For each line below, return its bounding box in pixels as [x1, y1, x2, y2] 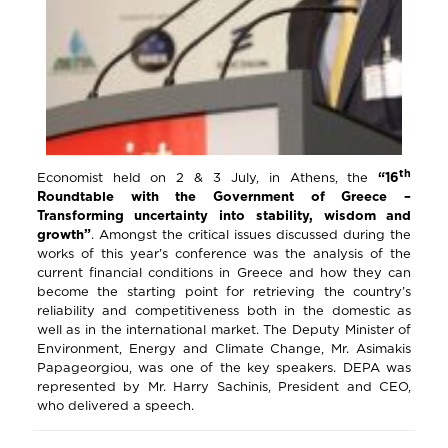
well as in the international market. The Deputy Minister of [36, 322, 412, 337]
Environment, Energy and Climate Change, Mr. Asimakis [36, 341, 412, 356]
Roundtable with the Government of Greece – [36, 189, 412, 204]
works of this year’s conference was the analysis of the [36, 246, 412, 261]
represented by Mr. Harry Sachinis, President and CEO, [36, 379, 412, 394]
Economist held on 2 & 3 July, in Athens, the [36, 170, 379, 185]
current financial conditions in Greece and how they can [36, 265, 412, 280]
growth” [36, 227, 91, 242]
